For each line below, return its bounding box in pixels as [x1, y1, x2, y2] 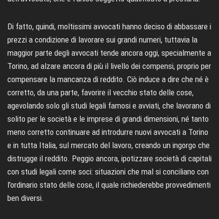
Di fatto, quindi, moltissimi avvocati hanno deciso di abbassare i [7, 22, 211, 32]
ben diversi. [7, 193, 44, 203]
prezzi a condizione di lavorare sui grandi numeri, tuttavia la [7, 35, 197, 45]
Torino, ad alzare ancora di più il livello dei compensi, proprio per [7, 61, 211, 71]
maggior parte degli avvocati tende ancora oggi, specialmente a [7, 48, 211, 58]
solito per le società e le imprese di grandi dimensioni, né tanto [7, 114, 209, 124]
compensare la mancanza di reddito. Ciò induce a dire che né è [7, 74, 209, 85]
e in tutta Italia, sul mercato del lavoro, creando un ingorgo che [7, 140, 210, 151]
